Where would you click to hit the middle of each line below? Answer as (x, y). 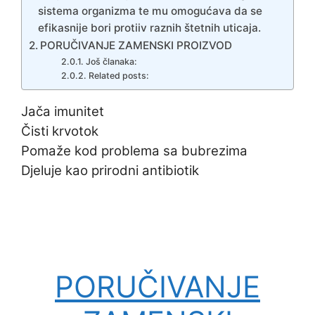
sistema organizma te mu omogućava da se (150, 11)
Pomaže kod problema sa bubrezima (134, 150)
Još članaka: (111, 61)
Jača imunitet (63, 111)
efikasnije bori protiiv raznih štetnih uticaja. (150, 27)
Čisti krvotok (60, 131)
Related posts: (118, 75)
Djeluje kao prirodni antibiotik (110, 170)
